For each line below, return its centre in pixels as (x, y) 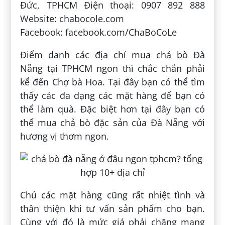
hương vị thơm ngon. (65, 136)
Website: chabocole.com (72, 19)
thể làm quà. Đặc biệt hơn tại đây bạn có (113, 109)
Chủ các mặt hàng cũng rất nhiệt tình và (113, 195)
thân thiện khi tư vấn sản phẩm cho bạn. (113, 209)
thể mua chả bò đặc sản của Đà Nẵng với (113, 123)
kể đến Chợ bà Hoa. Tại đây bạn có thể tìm (113, 82)
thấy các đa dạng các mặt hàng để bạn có (113, 96)
